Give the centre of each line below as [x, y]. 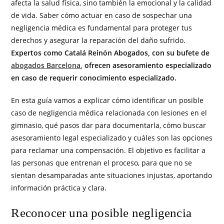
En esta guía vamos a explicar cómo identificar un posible [107, 100]
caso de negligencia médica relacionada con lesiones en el [109, 112]
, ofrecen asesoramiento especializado [146, 65]
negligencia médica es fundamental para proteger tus [102, 27]
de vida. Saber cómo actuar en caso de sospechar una [102, 15]
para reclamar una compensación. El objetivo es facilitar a [108, 150]
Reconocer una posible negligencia [101, 212]
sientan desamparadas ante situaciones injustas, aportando [112, 175]
